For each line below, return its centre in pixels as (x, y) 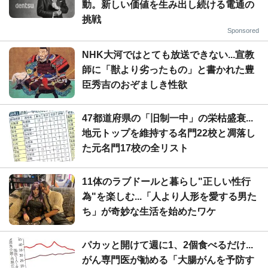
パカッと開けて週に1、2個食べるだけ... (167, 245)
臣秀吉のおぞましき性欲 (135, 84)
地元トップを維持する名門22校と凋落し (169, 133)
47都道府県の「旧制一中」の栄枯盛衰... (167, 118)
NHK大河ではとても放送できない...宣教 (168, 54)
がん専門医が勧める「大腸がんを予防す (168, 260)
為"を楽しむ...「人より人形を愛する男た (169, 196)
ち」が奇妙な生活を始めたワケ (149, 211)
